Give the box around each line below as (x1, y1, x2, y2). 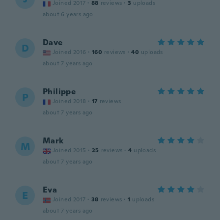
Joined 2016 (53, 48, 86, 56)
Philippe (43, 86, 76, 97)
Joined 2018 (53, 97, 86, 105)
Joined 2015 (53, 146, 86, 154)
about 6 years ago (43, 10, 93, 18)
